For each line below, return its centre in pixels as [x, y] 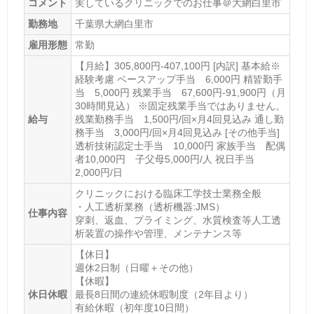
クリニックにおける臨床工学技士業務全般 [168, 194]
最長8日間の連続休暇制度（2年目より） [164, 295]
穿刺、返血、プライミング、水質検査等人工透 [178, 220]
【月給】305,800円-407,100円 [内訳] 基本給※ [177, 66]
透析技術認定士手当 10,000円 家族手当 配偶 [180, 146]
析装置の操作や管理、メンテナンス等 [158, 234]
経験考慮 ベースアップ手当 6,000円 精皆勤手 [178, 80]
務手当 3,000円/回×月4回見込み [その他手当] [177, 133]
